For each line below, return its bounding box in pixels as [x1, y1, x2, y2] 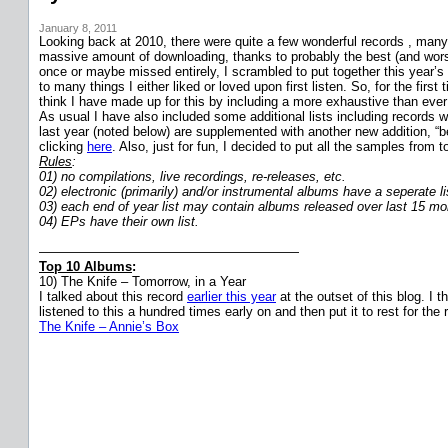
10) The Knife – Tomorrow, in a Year [39, 273, 246, 289]
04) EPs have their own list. [39, 213, 199, 229]
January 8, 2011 [39, 21, 117, 34]
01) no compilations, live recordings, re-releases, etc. [39, 168, 346, 184]
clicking [39, 138, 87, 154]
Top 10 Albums [39, 258, 132, 274]
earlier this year [187, 288, 276, 304]
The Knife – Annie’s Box [39, 318, 179, 334]
